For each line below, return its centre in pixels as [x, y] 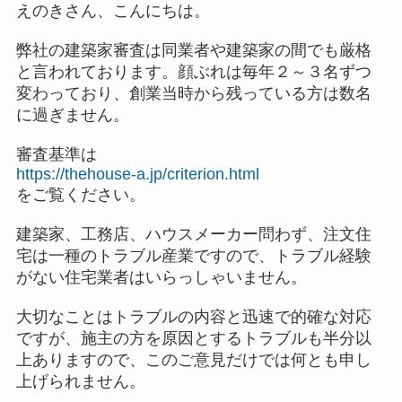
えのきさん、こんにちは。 [113, 11]
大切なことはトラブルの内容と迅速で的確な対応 [193, 317]
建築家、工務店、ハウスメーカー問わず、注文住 [193, 234]
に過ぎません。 [72, 115]
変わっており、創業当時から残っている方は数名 [193, 93]
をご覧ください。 [80, 195]
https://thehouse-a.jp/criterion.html [137, 174]
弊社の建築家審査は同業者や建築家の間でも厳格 [193, 50]
